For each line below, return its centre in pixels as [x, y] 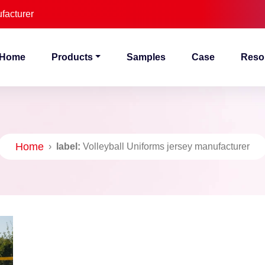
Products [72, 57]
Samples [146, 57]
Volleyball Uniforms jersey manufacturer [165, 146]
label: [68, 146]
